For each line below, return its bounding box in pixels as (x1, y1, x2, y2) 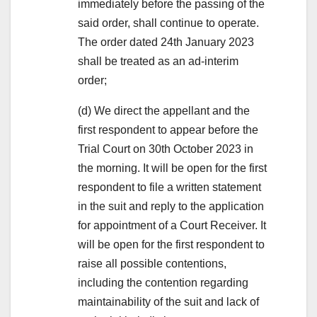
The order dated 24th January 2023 (78, 35, 254, 48)
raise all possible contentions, (78, 257, 226, 270)
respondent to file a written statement (78, 180, 261, 193)
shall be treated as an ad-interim (78, 54, 238, 67)
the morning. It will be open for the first (78, 161, 267, 174)
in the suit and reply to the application (78, 200, 264, 212)
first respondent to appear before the (78, 123, 258, 136)
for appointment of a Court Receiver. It (78, 219, 266, 231)
